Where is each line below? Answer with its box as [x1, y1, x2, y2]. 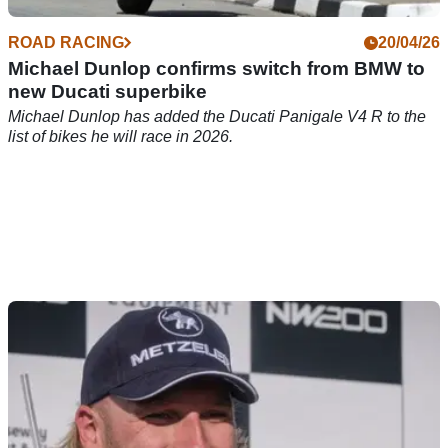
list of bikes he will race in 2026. [8, 127, 233, 145]
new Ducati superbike [8, 80, 207, 102]
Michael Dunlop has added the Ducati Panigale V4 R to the [8, 107, 426, 125]
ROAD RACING [8, 33, 124, 51]
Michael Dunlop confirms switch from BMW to [8, 57, 425, 79]
